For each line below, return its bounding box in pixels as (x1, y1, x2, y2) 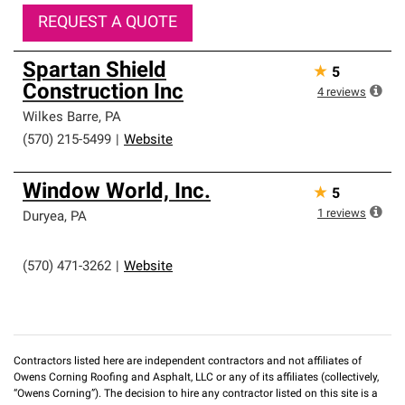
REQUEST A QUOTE (38, 14, 177, 32)
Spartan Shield (23, 61, 166, 82)
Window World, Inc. (23, 182, 211, 203)
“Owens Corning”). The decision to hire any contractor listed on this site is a (14, 389, 378, 400)
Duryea (23, 211, 64, 224)
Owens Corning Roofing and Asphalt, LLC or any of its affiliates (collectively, (14, 372, 379, 383)
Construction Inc (23, 82, 184, 104)
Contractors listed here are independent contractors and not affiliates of (14, 356, 362, 367)
